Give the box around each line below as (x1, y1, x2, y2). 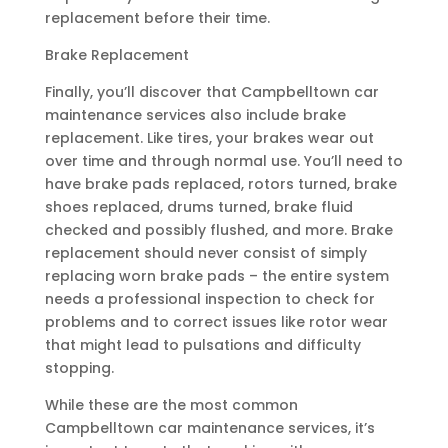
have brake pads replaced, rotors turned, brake (44, 174, 397, 195)
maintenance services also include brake (44, 105, 346, 126)
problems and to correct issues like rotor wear (44, 312, 388, 333)
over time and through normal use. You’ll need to (44, 151, 403, 172)
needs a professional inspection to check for (44, 289, 375, 310)
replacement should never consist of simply (44, 243, 367, 264)
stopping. (44, 358, 114, 379)
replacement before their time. (44, 8, 270, 29)
